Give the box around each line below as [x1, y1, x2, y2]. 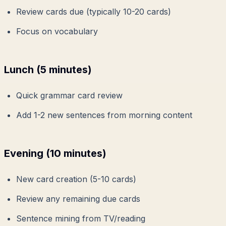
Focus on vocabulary [16, 26, 98, 37]
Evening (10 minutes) [4, 147, 106, 160]
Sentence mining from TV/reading [16, 213, 145, 224]
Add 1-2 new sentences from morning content [16, 110, 192, 121]
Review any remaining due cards [16, 194, 140, 204]
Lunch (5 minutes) [4, 64, 92, 76]
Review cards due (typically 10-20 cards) [16, 7, 171, 17]
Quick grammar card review [16, 90, 123, 101]
